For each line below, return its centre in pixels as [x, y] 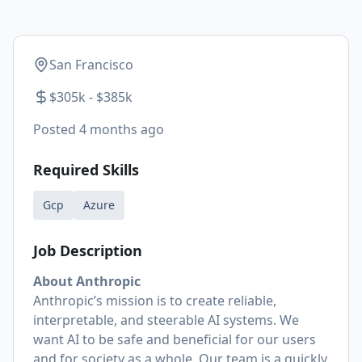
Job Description [88, 250]
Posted [56, 129]
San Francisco [91, 65]
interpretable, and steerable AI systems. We [166, 320]
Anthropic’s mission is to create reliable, [155, 301]
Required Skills [86, 170]
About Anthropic [87, 281]
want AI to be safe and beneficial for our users [175, 339]
